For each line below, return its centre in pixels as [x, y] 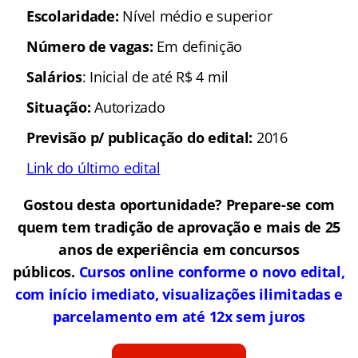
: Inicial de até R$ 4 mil [155, 76]
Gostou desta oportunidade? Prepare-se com [179, 204]
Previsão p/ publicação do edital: [141, 137]
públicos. [46, 271]
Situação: [59, 107]
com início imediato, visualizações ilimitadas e [179, 294]
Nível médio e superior [197, 16]
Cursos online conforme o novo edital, [212, 271]
